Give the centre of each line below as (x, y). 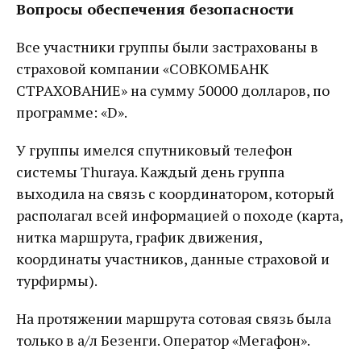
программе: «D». (72, 112)
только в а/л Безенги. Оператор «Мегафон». (163, 340)
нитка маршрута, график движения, (139, 237)
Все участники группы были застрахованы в (167, 47)
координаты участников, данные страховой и (173, 259)
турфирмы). (57, 280)
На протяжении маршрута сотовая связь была (174, 318)
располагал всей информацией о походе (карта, (179, 215)
